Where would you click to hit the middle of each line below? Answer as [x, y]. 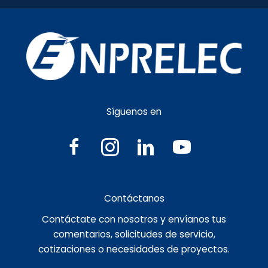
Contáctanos [134, 199]
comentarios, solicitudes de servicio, [134, 234]
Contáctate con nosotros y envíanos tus [134, 220]
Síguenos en [134, 112]
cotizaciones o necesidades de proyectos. [134, 249]
